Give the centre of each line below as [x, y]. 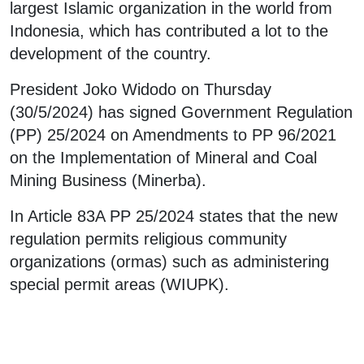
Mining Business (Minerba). [108, 180]
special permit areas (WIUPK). [119, 284]
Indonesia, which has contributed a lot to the [169, 30]
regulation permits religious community [148, 238]
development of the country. [110, 53]
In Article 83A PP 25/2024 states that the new [173, 216]
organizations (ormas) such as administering [169, 261]
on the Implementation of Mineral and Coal [163, 157]
